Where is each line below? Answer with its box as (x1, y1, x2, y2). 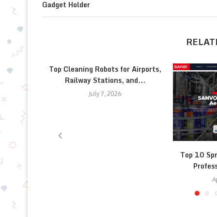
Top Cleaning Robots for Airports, (49, 63, 161, 75)
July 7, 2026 (89, 90, 122, 97)
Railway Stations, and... (65, 75, 145, 86)
